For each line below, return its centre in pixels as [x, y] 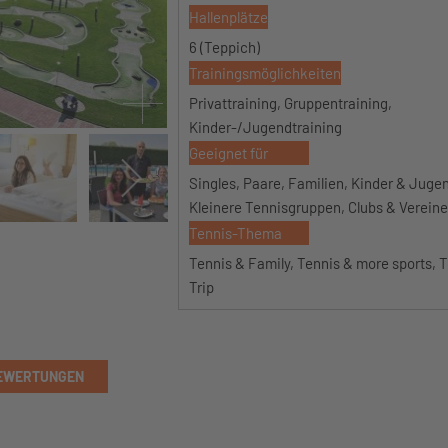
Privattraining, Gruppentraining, [290, 103]
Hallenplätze [228, 17]
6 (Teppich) [224, 47]
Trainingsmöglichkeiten [264, 73]
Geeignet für [228, 153]
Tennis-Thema [235, 233]
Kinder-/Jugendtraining [265, 127]
